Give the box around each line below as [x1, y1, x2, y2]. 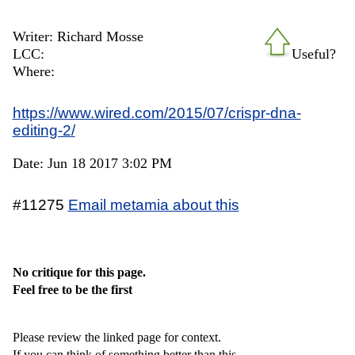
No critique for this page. [12, 265, 146, 279]
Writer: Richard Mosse [12, 28, 143, 44]
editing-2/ [12, 120, 75, 139]
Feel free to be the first [12, 282, 132, 296]
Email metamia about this [67, 195, 239, 213]
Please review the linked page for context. [12, 330, 221, 344]
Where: [12, 63, 55, 79]
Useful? [292, 45, 337, 62]
